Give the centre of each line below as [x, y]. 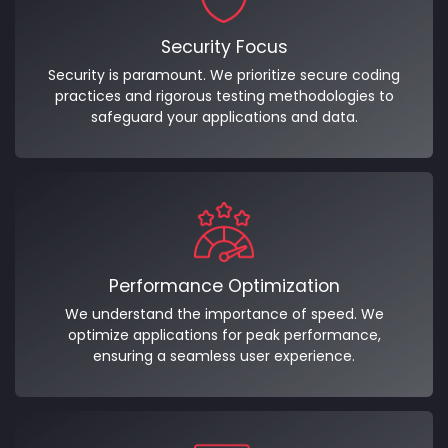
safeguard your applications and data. [224, 116]
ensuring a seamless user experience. [224, 355]
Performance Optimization [224, 285]
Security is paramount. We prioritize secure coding [224, 74]
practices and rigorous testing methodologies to [224, 95]
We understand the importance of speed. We [224, 313]
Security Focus [224, 46]
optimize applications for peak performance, [224, 334]
